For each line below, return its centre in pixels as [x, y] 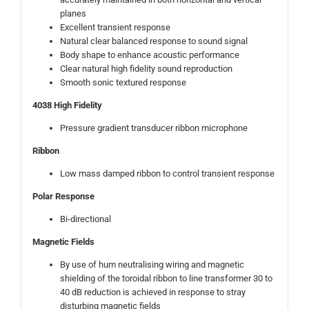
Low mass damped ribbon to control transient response [167, 173]
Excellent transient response [115, 27]
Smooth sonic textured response [123, 82]
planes [73, 13]
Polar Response [64, 196]
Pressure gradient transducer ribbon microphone [153, 128]
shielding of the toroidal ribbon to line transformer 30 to [166, 278]
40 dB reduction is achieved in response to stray [152, 292]
